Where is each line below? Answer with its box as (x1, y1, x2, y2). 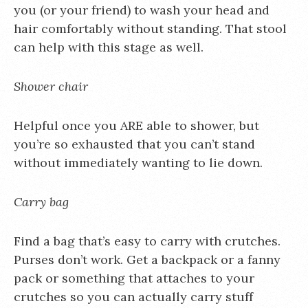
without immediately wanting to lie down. (14, 155, 263, 170)
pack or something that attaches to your (14, 270, 254, 286)
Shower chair (14, 78, 88, 94)
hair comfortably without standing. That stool (14, 21, 287, 36)
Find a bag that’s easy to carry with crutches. (14, 233, 280, 249)
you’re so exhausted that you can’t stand (14, 136, 255, 152)
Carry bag (14, 194, 69, 210)
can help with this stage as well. (14, 39, 203, 55)
